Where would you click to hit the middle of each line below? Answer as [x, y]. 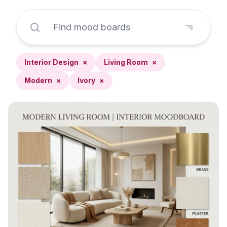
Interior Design [51, 62]
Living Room [126, 62]
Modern [38, 80]
